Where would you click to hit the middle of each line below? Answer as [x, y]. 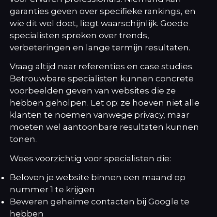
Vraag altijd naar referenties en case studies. [102, 67]
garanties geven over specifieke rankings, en [103, 11]
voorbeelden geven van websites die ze [93, 91]
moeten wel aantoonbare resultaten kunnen [104, 127]
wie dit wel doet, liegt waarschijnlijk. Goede [99, 23]
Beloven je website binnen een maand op [98, 178]
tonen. [23, 139]
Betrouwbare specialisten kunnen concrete [102, 79]
